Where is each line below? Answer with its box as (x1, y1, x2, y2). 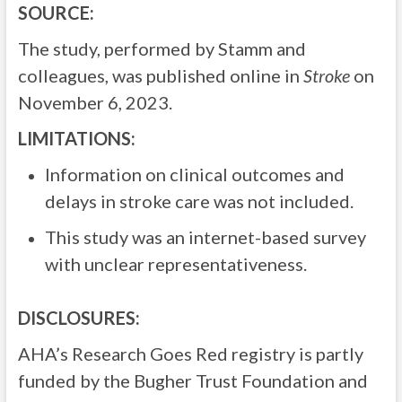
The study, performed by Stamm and (17, 38, 306, 59)
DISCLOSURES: (17, 307, 140, 328)
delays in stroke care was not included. (44, 190, 354, 212)
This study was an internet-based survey (44, 226, 366, 248)
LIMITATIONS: (17, 127, 135, 149)
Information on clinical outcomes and (44, 163, 345, 185)
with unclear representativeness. (44, 253, 307, 275)
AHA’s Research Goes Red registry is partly (17, 343, 363, 364)
